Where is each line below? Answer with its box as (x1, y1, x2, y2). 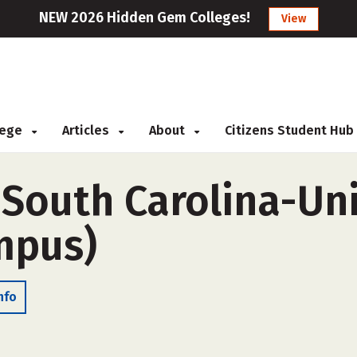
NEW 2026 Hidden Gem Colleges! (38, 9, 250, 26)
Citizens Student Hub (225, 123, 354, 138)
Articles (62, 123, 112, 138)
